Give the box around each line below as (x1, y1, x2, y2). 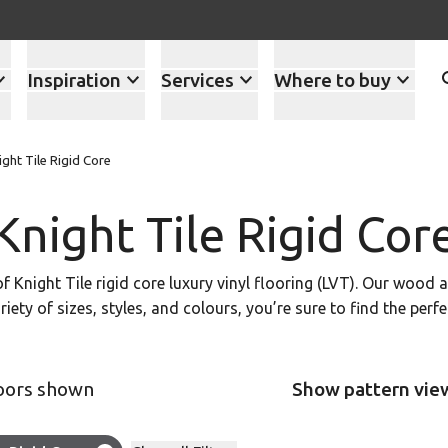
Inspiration (26, 68, 121, 91)
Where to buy (273, 68, 391, 91)
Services (160, 68, 234, 91)
